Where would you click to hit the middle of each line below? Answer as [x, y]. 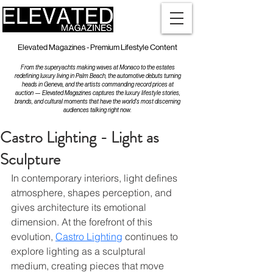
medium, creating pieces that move [89, 266]
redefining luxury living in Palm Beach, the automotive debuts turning [97, 76]
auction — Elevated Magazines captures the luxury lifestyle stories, [97, 93]
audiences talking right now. [97, 110]
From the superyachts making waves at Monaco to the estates [97, 67]
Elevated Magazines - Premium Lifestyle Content [97, 47]
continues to [151, 236]
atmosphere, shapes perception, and [93, 193]
